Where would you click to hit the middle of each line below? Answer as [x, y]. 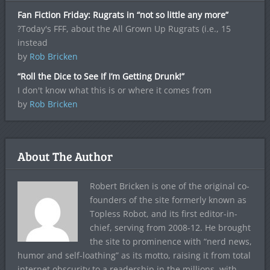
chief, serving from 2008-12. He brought [170, 228]
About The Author [65, 156]
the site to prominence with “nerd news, [171, 242]
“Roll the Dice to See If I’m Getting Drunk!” [101, 77]
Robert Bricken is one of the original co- [169, 186]
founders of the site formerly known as [168, 200]
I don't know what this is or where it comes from [114, 90]
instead [32, 43]
